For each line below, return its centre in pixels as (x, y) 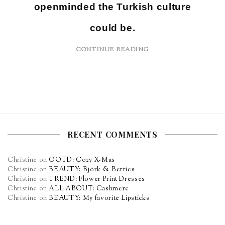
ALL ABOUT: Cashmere (89, 189)
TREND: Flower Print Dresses (97, 180)
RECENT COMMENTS (113, 135)
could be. (113, 28)
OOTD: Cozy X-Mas (82, 160)
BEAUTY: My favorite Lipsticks (99, 199)
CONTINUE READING (113, 49)
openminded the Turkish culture (113, 7)
